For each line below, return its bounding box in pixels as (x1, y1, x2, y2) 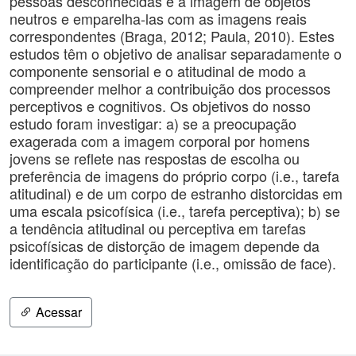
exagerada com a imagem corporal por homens (10, 130, 310, 151)
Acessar (33, 303, 82, 321)
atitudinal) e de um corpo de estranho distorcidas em (10, 183, 342, 203)
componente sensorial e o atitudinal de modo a (10, 60, 306, 81)
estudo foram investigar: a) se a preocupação (10, 113, 296, 133)
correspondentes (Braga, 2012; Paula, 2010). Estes (10, 25, 335, 46)
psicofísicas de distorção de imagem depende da (10, 235, 319, 256)
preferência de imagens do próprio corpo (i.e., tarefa (10, 165, 339, 186)
